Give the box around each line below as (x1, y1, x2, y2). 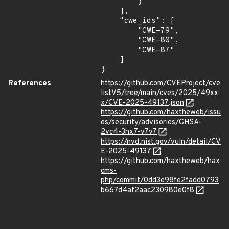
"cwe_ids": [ (101, 16, 119, 26)
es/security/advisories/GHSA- (101, 118, 202, 127)
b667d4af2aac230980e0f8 (101, 186, 194, 195)
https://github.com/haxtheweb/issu (101, 108, 221, 118)
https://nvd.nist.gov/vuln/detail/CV (101, 137, 221, 147)
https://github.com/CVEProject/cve (101, 79, 220, 88)
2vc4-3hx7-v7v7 (101, 127, 157, 137)
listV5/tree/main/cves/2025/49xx (101, 88, 218, 98)
